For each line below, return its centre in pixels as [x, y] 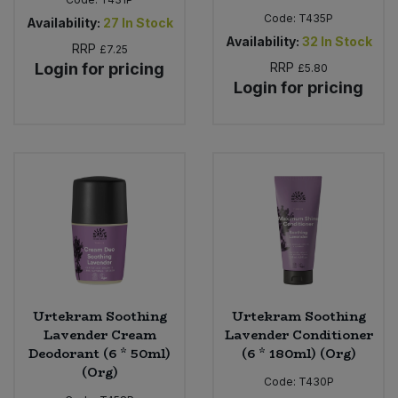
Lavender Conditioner [298, 334]
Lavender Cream [99, 334]
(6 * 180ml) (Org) [298, 353]
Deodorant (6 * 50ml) [99, 353]
